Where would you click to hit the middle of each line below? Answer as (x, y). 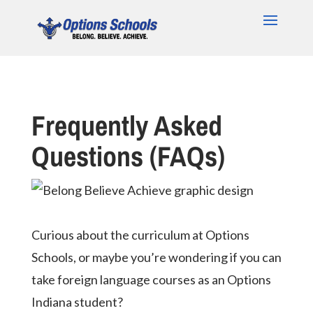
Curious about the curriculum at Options (140, 235)
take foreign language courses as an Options (151, 279)
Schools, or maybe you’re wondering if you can (156, 257)
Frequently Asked (126, 125)
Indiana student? (77, 302)
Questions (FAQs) (128, 156)
